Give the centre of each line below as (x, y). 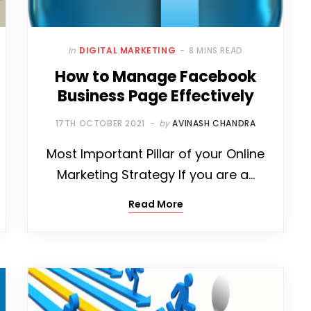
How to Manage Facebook (155, 77)
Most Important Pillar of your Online (155, 154)
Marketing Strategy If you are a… (155, 175)
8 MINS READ (216, 51)
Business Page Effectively (155, 96)
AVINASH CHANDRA (214, 124)
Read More (155, 204)
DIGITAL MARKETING (128, 51)
